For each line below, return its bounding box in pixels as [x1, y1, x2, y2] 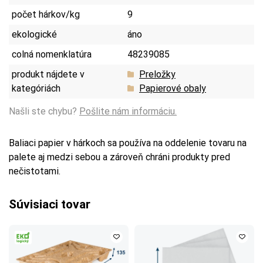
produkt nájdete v [12, 68, 85, 80]
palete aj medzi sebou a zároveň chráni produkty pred [9, 151, 230, 163]
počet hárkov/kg [12, 8, 80, 20]
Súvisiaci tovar [9, 197, 90, 211]
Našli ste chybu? [9, 105, 79, 117]
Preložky [139, 68, 176, 80]
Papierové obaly [139, 82, 206, 94]
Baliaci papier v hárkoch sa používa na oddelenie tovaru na [9, 137, 247, 149]
